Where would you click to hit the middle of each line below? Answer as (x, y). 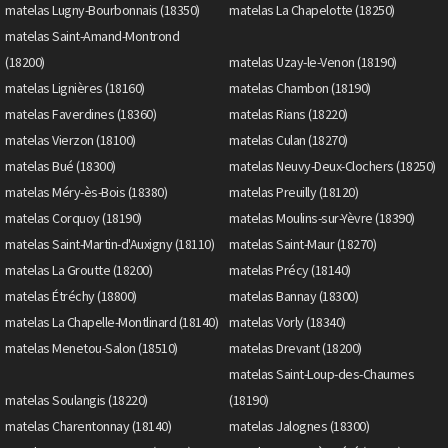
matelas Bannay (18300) (293, 295)
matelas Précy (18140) (290, 269)
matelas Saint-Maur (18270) (302, 243)
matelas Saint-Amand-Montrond (92, 35)
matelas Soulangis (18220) (76, 399)
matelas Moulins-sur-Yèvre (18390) (322, 217)
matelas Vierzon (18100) (70, 139)
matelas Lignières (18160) (75, 87)
